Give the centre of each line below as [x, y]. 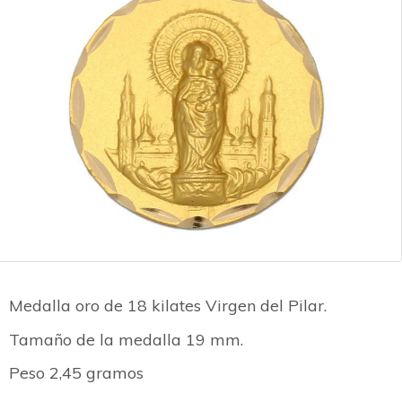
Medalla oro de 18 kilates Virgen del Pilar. [168, 306]
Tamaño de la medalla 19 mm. [126, 339]
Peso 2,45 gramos [76, 373]
